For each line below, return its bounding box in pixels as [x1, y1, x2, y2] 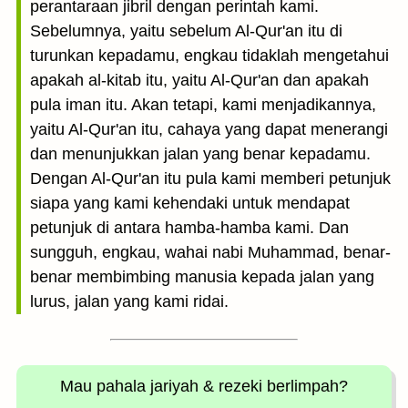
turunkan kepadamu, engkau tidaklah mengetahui [30, 46, 389, 65]
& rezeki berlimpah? [203, 377, 348, 395]
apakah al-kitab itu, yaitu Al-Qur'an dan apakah [30, 71, 369, 89]
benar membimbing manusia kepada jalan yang [30, 268, 374, 286]
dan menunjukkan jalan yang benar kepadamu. [30, 145, 371, 163]
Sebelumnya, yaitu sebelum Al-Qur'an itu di [30, 22, 342, 40]
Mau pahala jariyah [60, 377, 199, 395]
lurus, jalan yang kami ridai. [30, 292, 229, 311]
